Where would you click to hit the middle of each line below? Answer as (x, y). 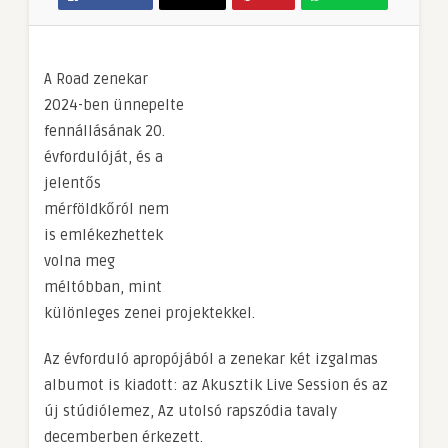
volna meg (79, 260)
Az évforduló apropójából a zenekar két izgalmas (211, 358)
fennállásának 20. (104, 130)
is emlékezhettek (103, 234)
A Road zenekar (96, 78)
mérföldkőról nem (106, 208)
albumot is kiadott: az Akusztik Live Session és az (216, 384)
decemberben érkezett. (123, 436)
